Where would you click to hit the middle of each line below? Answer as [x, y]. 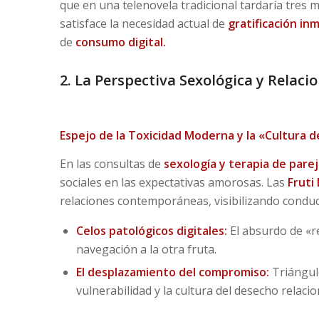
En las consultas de [111, 163]
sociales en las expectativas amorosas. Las [173, 182]
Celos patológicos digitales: [151, 231]
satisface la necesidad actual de [143, 23]
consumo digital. [119, 42]
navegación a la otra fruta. [146, 250]
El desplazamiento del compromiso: [172, 272]
